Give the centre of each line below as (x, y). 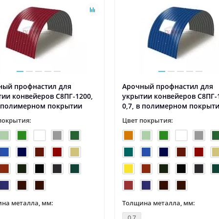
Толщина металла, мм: (159, 203)
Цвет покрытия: (148, 120)
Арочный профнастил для (168, 87)
